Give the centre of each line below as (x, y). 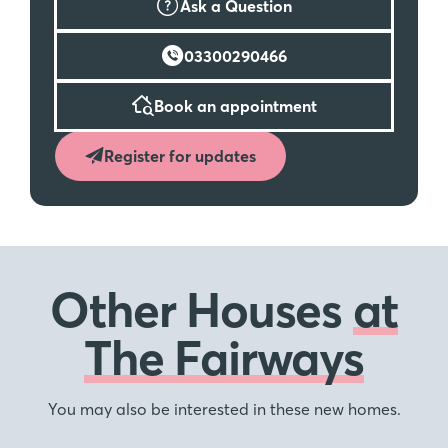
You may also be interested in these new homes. (224, 409)
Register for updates (180, 155)
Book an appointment (235, 105)
